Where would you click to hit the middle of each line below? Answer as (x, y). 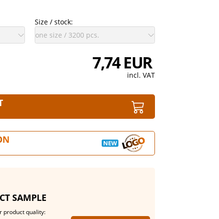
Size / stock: (54, 22)
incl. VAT (141, 75)
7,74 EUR (124, 62)
